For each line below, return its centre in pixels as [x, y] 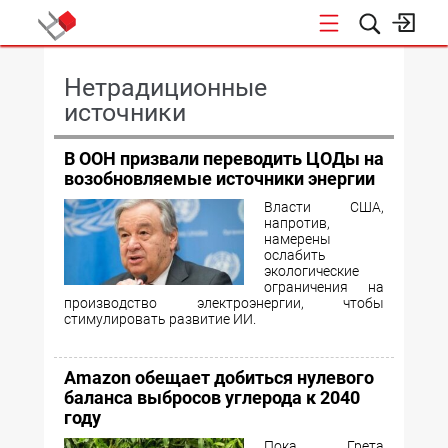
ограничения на [324, 287]
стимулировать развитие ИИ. [160, 319]
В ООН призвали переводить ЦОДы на [224, 158]
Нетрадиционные [165, 87]
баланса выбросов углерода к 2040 [212, 397]
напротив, [297, 223]
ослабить [295, 255]
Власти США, [324, 207]
